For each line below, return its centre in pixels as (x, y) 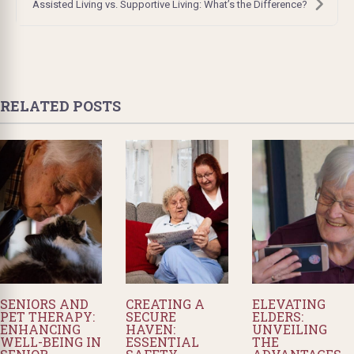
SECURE (151, 316)
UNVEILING (289, 329)
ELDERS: (277, 316)
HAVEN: (151, 329)
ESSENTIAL (163, 341)
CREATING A (166, 303)
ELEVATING (288, 303)
